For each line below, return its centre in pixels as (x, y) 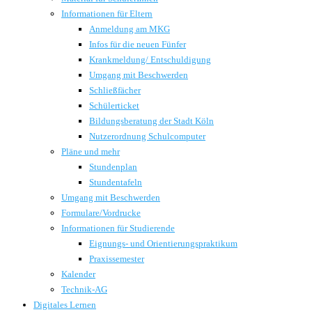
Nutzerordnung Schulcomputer (147, 136)
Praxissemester (117, 259)
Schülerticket (114, 106)
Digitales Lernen (65, 305)
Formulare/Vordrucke (101, 213)
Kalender (78, 274)
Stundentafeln (116, 182)
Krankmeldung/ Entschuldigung (150, 60)
